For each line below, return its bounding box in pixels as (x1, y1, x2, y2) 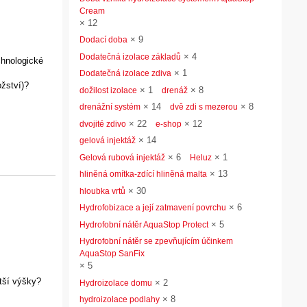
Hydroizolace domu (79, 278, 152, 288)
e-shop (156, 119, 182, 129)
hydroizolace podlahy (79, 295, 160, 304)
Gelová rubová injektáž (79, 152, 165, 162)
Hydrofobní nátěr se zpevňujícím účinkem (79, 236, 233, 246)
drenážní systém (79, 102, 140, 112)
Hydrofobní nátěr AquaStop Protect (79, 219, 208, 230)
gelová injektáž (79, 136, 136, 145)
